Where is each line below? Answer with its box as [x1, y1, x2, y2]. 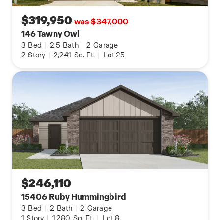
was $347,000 [74, 16, 129, 27]
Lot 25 [104, 51, 125, 60]
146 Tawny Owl [21, 28, 80, 40]
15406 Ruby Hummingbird [21, 192, 126, 203]
